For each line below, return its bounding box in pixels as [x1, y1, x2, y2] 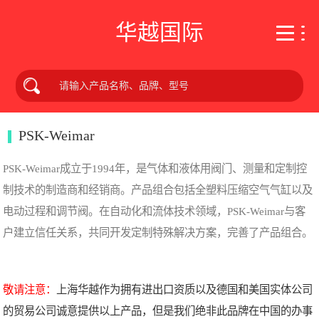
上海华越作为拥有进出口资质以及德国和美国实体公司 [56, 283, 313, 296]
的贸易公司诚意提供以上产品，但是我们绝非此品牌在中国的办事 [3, 305, 313, 317]
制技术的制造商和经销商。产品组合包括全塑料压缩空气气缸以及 [3, 184, 313, 196]
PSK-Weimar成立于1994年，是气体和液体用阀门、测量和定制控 [3, 162, 308, 174]
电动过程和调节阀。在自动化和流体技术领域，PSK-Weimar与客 [3, 205, 306, 217]
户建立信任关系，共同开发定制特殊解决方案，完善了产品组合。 [3, 226, 313, 239]
